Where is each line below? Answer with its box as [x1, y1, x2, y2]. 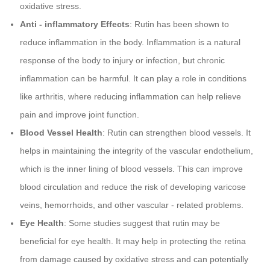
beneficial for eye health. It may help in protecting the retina [19, 236, 246, 246]
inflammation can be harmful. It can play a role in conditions [19, 74, 246, 84]
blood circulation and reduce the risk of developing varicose [19, 182, 246, 192]
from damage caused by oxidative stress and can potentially [19, 254, 248, 265]
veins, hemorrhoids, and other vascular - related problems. [19, 200, 243, 210]
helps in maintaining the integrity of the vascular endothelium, [19, 146, 253, 156]
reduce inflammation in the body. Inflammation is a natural [19, 37, 240, 48]
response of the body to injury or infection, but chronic [19, 55, 225, 66]
